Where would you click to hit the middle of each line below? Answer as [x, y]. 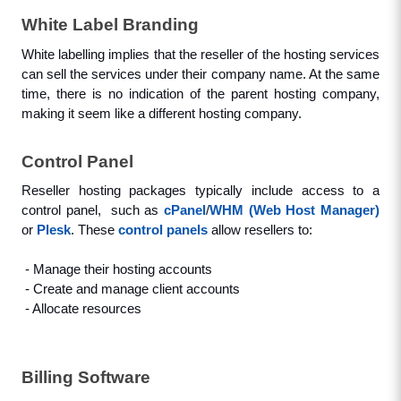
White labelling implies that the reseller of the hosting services [200, 54]
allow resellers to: [261, 230]
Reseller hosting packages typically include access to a [200, 191]
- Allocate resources [83, 309]
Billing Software [85, 377]
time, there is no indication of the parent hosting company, [200, 94]
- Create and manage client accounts [132, 290]
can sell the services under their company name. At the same [200, 74]
